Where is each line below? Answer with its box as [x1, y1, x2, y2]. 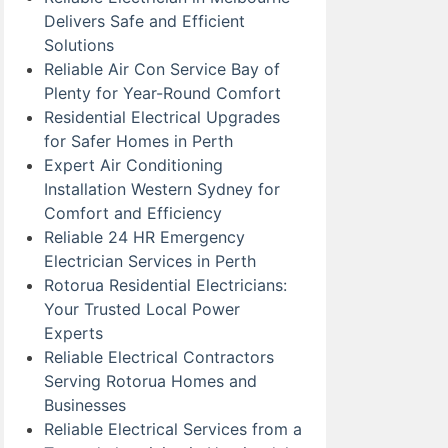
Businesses [44, 395, 126, 416]
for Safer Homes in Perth [44, 131, 233, 152]
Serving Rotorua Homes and [44, 371, 257, 392]
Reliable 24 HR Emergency [44, 227, 245, 248]
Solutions [44, 35, 114, 56]
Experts [44, 323, 103, 344]
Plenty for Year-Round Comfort [44, 83, 281, 104]
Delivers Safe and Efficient [44, 11, 245, 32]
